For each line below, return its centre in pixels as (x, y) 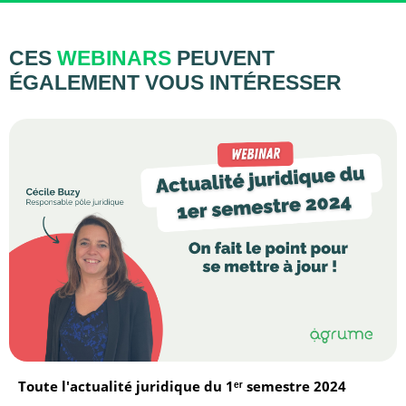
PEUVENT (226, 58)
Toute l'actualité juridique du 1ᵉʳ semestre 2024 (182, 386)
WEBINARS (114, 58)
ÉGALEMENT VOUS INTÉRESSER (175, 83)
